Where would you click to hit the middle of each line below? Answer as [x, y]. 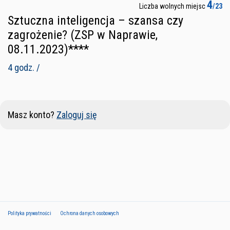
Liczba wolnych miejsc [173, 6]
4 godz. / [24, 67]
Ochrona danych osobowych [90, 213]
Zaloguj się [76, 114]
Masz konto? [32, 114]
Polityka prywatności [30, 213]
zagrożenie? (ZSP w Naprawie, [83, 35]
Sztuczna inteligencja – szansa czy [95, 20]
